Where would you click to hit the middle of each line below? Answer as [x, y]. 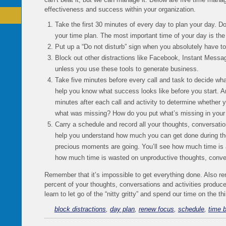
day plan [122, 209]
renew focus [156, 209]
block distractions [80, 209]
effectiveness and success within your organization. [120, 10]
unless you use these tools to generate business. [127, 69]
